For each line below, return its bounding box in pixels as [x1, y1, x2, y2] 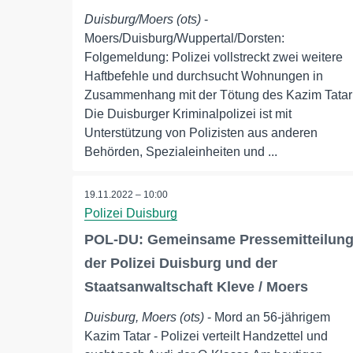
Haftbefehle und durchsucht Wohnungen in [84, 69, 323, 84]
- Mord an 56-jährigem [204, 310, 330, 325]
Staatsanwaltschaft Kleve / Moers [84, 279, 308, 295]
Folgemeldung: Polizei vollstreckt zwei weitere [84, 50, 343, 65]
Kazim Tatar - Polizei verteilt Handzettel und [84, 329, 328, 344]
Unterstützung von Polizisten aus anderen [84, 126, 318, 140]
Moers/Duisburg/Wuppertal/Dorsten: [84, 32, 284, 46]
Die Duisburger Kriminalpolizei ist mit [84, 107, 292, 121]
